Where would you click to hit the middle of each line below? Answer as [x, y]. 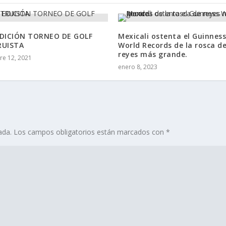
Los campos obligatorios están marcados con [90, 132]
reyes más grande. [153, 54]
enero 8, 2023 [138, 67]
